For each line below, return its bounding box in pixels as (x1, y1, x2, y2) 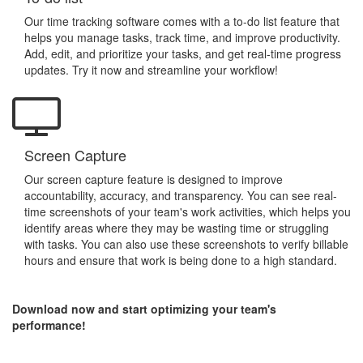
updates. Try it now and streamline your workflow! (24, 62, 278, 78)
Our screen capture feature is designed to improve (24, 171, 283, 187)
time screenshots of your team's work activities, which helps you (24, 203, 351, 220)
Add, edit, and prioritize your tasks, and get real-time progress (24, 45, 341, 62)
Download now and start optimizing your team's (12, 301, 276, 317)
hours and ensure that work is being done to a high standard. (24, 252, 337, 268)
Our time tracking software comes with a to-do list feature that (24, 13, 340, 29)
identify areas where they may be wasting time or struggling (24, 220, 329, 236)
